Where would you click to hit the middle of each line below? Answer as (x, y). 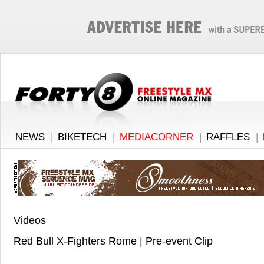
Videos (29, 220)
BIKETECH (82, 137)
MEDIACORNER (156, 137)
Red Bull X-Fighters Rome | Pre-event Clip (113, 241)
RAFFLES (228, 137)
